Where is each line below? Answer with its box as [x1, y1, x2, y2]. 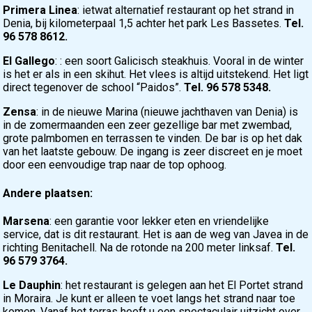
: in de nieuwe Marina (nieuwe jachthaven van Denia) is [36, 105, 299, 119]
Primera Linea [3, 3, 78, 17]
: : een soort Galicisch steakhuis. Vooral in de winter [55, 54, 304, 68]
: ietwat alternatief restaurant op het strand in [77, 3, 295, 17]
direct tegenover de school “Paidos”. [3, 81, 185, 95]
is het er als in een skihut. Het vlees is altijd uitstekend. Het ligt [3, 68, 309, 81]
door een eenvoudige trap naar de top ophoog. [3, 158, 227, 172]
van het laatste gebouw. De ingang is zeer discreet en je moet [3, 145, 303, 159]
